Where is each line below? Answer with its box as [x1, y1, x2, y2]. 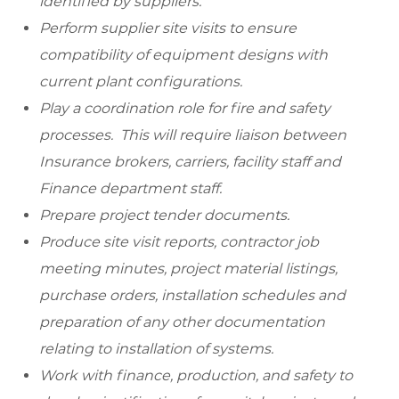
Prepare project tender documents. [39, 207, 289, 224]
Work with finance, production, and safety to [39, 367, 353, 385]
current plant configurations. [39, 73, 242, 91]
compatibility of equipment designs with [39, 46, 328, 64]
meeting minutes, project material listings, [39, 260, 338, 278]
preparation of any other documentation [39, 313, 325, 331]
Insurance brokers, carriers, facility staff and [39, 153, 341, 171]
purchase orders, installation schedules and [39, 287, 346, 305]
